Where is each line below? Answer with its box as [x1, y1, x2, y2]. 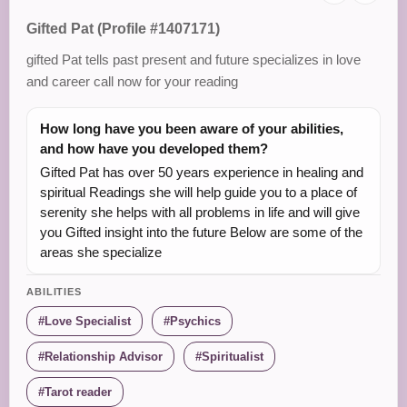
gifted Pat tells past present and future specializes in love [26, 52, 361, 68]
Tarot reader [45, 385, 112, 400]
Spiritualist [202, 350, 263, 364]
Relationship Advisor [45, 350, 163, 364]
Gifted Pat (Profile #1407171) [26, 21, 220, 37]
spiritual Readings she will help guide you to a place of [40, 184, 357, 201]
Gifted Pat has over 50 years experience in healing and [40, 164, 363, 181]
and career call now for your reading [26, 74, 238, 90]
